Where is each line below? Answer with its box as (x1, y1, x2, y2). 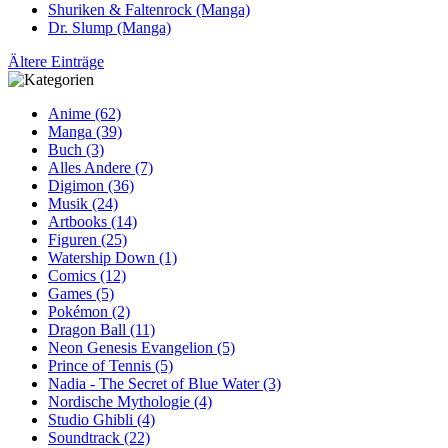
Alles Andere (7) (48, 158, 153, 176)
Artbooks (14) (48, 212, 137, 230)
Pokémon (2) (48, 302, 130, 320)
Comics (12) (48, 266, 126, 284)
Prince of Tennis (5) (48, 356, 173, 374)
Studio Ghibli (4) (48, 410, 155, 428)
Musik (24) (48, 194, 118, 212)
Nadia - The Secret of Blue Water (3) (48, 374, 281, 392)
